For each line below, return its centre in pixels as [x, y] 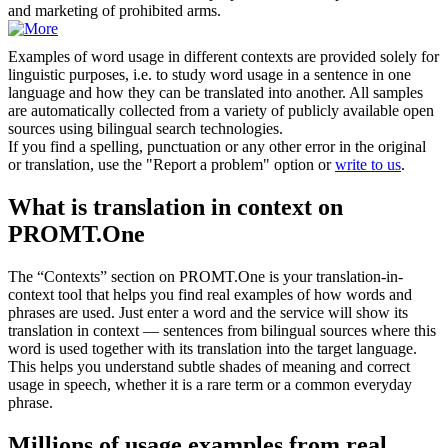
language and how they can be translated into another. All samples [215, 93]
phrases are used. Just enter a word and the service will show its [208, 313]
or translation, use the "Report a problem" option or [171, 165]
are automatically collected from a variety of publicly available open [221, 111]
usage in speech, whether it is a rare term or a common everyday [210, 385]
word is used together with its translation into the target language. [212, 349]
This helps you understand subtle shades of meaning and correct [209, 367]
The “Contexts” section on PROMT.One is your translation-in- [205, 277]
